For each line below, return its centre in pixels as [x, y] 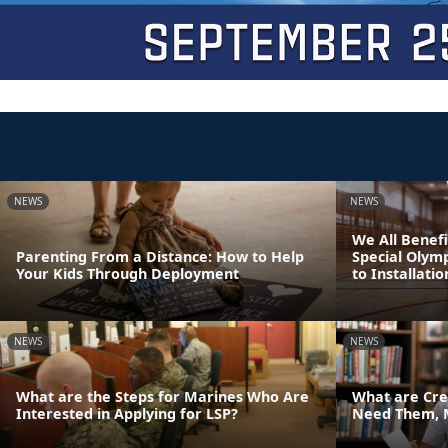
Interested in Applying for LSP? [127, 413]
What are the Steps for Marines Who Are [162, 396]
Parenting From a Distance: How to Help [160, 256]
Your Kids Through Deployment [127, 273]
